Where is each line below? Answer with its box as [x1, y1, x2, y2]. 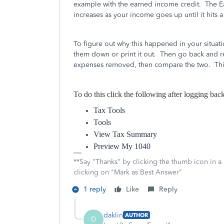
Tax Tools [93, 106, 125, 114]
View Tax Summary [93, 130, 157, 138]
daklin [103, 210, 123, 219]
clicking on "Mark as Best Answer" [73, 168, 182, 176]
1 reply [83, 185, 106, 193]
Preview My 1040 [93, 142, 150, 150]
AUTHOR [125, 211, 148, 218]
